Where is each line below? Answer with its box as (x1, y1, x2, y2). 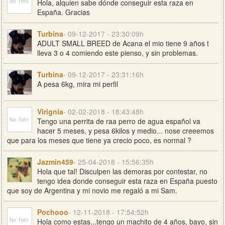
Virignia (37, 106, 63, 117)
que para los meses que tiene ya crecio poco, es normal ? (7, 135, 191, 145)
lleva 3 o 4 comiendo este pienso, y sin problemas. (37, 48, 198, 58)
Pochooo (37, 207, 68, 217)
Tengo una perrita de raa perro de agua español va (37, 116, 200, 126)
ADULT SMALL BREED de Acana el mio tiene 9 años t (37, 38, 209, 48)
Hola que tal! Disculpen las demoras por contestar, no (37, 166, 207, 176)
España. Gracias (37, 7, 90, 17)
